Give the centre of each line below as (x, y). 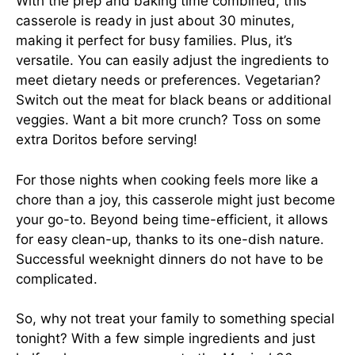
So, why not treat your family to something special (175, 319)
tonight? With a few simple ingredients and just (166, 338)
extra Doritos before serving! (107, 139)
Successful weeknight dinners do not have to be (170, 259)
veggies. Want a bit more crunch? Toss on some (168, 120)
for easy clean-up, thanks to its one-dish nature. (170, 239)
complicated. (57, 279)
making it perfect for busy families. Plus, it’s (154, 40)
